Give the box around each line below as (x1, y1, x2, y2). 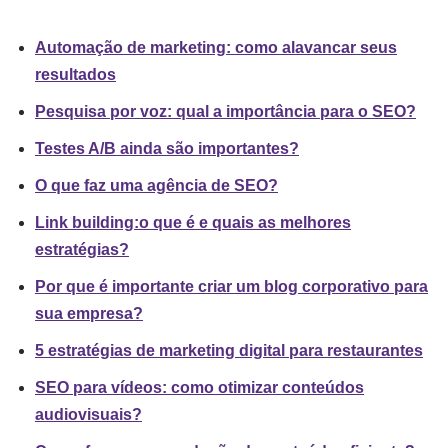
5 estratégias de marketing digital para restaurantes (35, 342, 423, 360)
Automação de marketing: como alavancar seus (35, 39, 397, 57)
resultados (35, 66, 116, 84)
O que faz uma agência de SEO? (35, 177, 278, 195)
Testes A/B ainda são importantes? (35, 140, 299, 158)
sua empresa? (35, 305, 143, 323)
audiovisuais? (35, 406, 142, 424)
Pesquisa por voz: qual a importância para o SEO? (35, 103, 416, 121)
